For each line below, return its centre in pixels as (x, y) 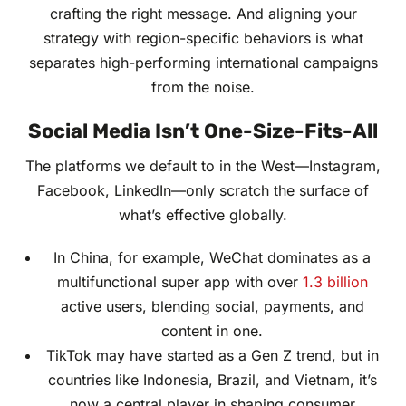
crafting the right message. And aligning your (203, 14)
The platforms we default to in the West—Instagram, (203, 166)
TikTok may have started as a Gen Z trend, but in (212, 356)
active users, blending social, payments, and (212, 307)
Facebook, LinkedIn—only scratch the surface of (203, 191)
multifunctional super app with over (179, 282)
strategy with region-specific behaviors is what (203, 39)
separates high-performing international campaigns (203, 63)
